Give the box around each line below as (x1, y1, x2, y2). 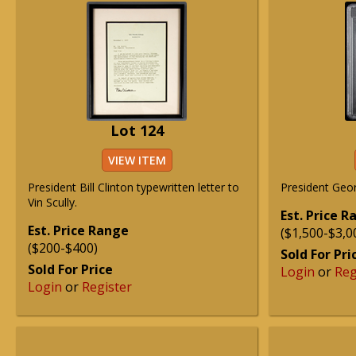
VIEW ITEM (107, 153, 166, 168)
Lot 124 (110, 121, 164, 140)
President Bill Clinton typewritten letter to (28, 180, 239, 195)
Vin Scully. (28, 195, 77, 210)
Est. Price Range (28, 222, 129, 239)
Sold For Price (28, 261, 113, 278)
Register (82, 278, 132, 296)
